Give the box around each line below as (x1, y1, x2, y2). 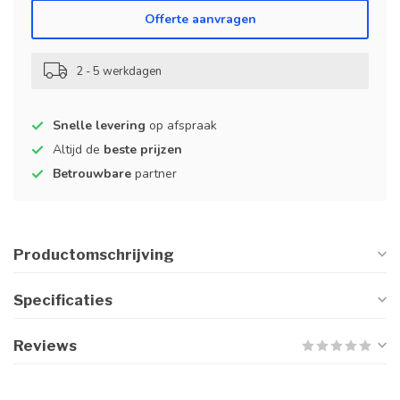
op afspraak (146, 117, 217, 134)
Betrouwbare (53, 165, 131, 182)
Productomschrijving (13, 246, 174, 263)
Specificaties (13, 291, 112, 309)
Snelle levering (53, 117, 146, 134)
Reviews (13, 337, 77, 354)
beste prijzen (104, 141, 182, 158)
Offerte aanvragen (144, 11, 256, 28)
